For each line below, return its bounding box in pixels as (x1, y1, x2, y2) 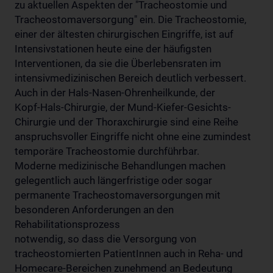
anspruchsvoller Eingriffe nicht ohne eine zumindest (15, 130, 251, 143)
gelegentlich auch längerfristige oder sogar (15, 174, 212, 186)
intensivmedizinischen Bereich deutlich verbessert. (15, 72, 246, 84)
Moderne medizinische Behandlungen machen (15, 160, 225, 172)
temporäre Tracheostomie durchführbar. (15, 145, 199, 157)
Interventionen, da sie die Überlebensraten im (15, 57, 221, 69)
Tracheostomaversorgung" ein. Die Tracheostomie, (15, 13, 246, 26)
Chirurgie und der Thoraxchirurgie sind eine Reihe (15, 116, 238, 128)
